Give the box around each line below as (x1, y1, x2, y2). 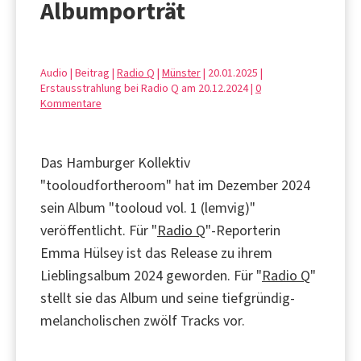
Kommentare (40, 95, 102, 111)
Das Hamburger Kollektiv (40, 152, 190, 172)
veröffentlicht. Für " (40, 220, 157, 240)
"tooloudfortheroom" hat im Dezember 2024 (40, 175, 310, 195)
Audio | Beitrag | (40, 64, 117, 81)
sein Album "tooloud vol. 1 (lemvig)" (40, 197, 255, 218)
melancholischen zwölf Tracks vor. (40, 310, 245, 330)
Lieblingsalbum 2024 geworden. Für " (40, 265, 262, 285)
